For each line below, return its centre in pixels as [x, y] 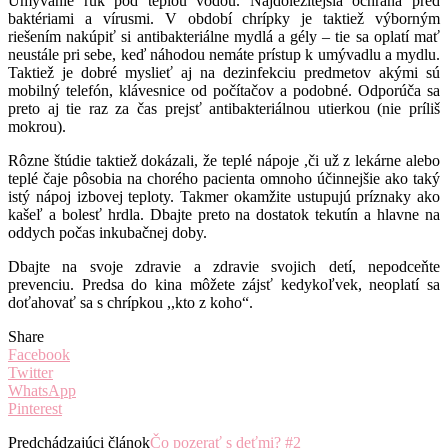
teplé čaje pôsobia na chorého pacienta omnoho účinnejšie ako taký [224, 179]
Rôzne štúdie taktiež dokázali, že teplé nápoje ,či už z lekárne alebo [224, 161]
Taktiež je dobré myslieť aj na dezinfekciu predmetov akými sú [224, 73]
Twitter [30, 373]
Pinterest [35, 409]
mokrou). [37, 127]
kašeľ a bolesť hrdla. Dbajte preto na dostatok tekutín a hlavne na [224, 215]
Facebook [39, 355]
